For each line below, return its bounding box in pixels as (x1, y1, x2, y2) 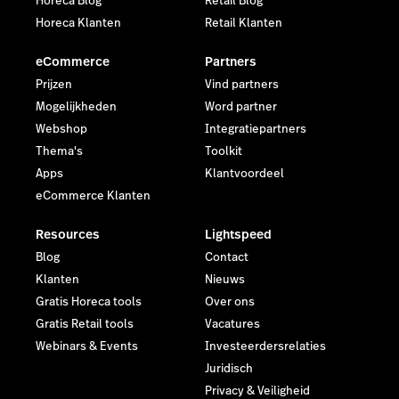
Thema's (36, 143, 83, 160)
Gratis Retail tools (36, 316, 134, 333)
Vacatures (205, 316, 260, 333)
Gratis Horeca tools (36, 294, 142, 311)
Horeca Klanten (36, 15, 121, 32)
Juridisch (205, 361, 253, 378)
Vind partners (205, 77, 279, 94)
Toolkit (205, 143, 242, 160)
